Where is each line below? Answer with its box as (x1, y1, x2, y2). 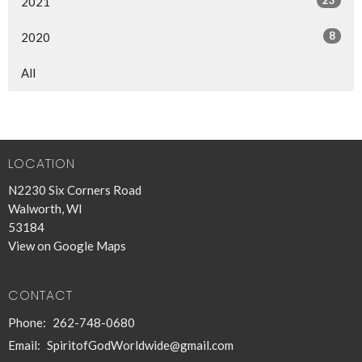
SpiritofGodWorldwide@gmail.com (47, 337, 234, 352)
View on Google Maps (8, 238, 126, 254)
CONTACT (8, 286, 73, 305)
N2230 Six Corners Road (8, 183, 141, 198)
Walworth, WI (8, 201, 82, 217)
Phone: (8, 314, 48, 330)
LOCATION (8, 154, 75, 173)
